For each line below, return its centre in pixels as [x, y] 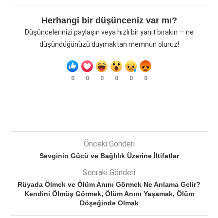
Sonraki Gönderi [109, 173]
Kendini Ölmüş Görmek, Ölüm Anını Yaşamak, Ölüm [109, 194]
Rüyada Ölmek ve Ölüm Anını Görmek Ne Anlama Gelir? [109, 185]
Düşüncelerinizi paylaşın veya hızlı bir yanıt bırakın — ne [109, 32]
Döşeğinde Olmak [109, 203]
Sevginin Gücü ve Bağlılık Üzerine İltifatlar [109, 156]
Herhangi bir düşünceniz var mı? [109, 21]
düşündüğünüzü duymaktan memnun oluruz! [109, 45]
